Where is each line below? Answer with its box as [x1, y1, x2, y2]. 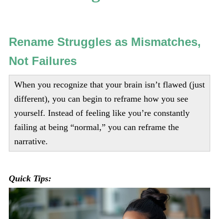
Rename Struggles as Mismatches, [8, 35, 201, 48]
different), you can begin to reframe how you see [14, 94, 188, 104]
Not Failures [8, 54, 87, 67]
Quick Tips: [8, 173, 51, 183]
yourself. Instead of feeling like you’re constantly [14, 108, 190, 118]
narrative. [14, 136, 50, 147]
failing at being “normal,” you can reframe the [14, 122, 179, 132]
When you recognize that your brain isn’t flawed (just [14, 80, 205, 90]
